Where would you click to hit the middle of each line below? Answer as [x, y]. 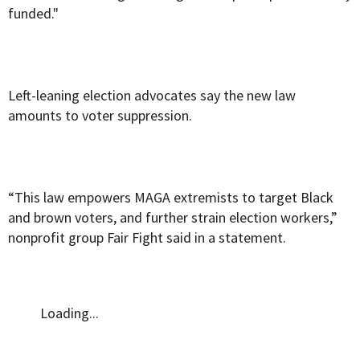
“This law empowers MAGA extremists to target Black [171, 198]
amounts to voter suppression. [100, 116]
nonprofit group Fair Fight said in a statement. [147, 238]
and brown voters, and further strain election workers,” [173, 218]
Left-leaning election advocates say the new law [152, 96]
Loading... [70, 313]
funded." [33, 14]
